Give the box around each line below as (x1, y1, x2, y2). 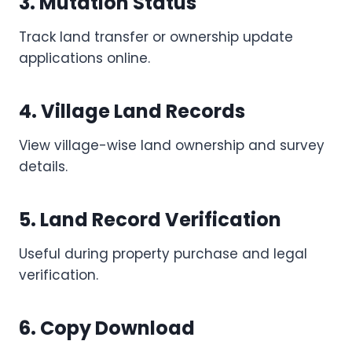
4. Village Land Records (19, 98, 245, 125)
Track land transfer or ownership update (19, 27, 293, 47)
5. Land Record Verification (19, 207, 281, 233)
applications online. (19, 49, 150, 68)
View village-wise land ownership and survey (19, 136, 324, 156)
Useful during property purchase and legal (19, 244, 307, 264)
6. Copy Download (19, 315, 195, 342)
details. (19, 157, 68, 177)
